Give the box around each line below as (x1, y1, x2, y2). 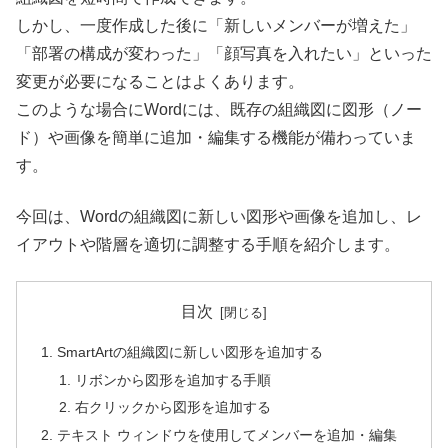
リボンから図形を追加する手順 (74, 371, 271, 388)
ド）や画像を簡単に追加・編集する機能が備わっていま (16, 129, 416, 147)
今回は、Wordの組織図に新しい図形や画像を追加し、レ (16, 207, 422, 225)
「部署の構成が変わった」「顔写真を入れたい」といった (16, 45, 432, 63)
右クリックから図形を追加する (74, 399, 271, 416)
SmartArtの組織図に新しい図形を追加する (57, 343, 324, 360)
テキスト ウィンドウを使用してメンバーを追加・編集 (57, 427, 398, 444)
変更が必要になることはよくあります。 (16, 73, 304, 91)
